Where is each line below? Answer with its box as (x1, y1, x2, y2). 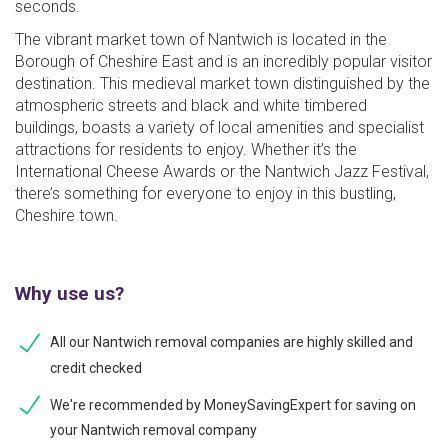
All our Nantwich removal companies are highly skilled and (50, 333, 413, 350)
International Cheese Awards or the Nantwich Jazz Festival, (15, 161, 429, 181)
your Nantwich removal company (50, 422, 257, 439)
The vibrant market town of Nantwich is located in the (15, 29, 387, 49)
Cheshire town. (15, 205, 118, 225)
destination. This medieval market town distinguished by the (15, 73, 430, 93)
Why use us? (15, 281, 124, 305)
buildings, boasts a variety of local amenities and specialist (15, 117, 424, 137)
